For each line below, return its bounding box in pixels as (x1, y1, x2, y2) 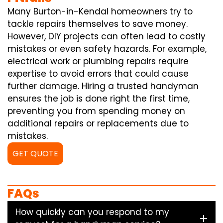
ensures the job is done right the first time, (7, 92, 190, 105)
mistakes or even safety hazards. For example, (7, 42, 207, 55)
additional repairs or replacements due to (7, 117, 189, 129)
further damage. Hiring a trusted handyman (7, 80, 199, 92)
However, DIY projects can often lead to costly (7, 30, 206, 42)
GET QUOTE (12, 147, 58, 159)
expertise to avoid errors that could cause (7, 67, 189, 80)
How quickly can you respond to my (15, 206, 169, 218)
